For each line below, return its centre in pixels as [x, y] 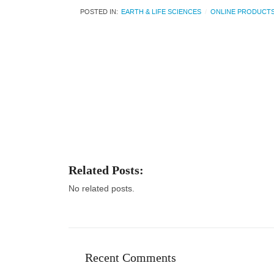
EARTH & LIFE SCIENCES [161, 12]
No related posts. [102, 188]
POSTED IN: [99, 12]
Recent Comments [131, 258]
